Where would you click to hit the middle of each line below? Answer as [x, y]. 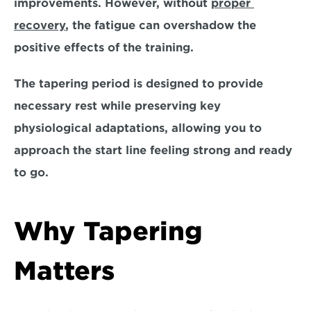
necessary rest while [74, 106]
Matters [64, 271]
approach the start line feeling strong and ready [153, 150]
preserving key [178, 106]
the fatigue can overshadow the [162, 25]
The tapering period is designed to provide [138, 84]
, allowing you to [213, 128]
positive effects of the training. [106, 48]
